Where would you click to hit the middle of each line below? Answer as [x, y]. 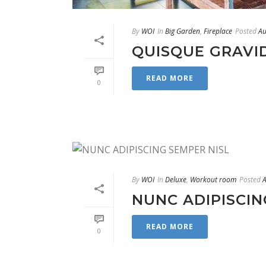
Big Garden [183, 31]
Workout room [213, 179]
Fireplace [218, 31]
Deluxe [176, 179]
